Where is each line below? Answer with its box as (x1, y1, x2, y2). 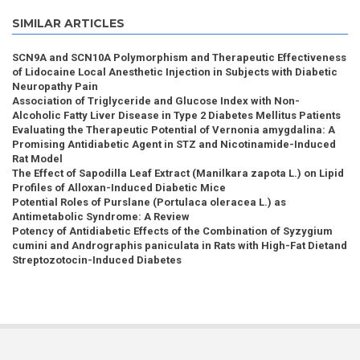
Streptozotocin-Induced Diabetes (12, 254, 182, 267)
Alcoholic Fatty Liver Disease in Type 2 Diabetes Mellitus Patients (12, 109, 341, 122)
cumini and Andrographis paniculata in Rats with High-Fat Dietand (12, 239, 347, 252)
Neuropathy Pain (12, 80, 98, 93)
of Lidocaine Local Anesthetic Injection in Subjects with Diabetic (12, 66, 337, 79)
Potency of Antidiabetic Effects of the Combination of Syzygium (12, 225, 333, 238)
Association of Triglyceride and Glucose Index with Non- (12, 95, 300, 108)
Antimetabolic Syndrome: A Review (12, 211, 190, 223)
